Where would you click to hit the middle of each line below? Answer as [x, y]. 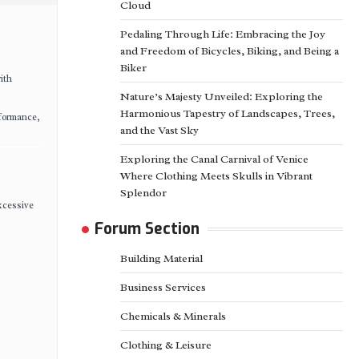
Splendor [143, 193]
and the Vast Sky [159, 130]
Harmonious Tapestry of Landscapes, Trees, [228, 113]
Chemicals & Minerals [173, 316]
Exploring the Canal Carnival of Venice [214, 159]
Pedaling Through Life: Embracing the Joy [223, 34]
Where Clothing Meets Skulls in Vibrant [216, 176]
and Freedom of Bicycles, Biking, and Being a [230, 51]
